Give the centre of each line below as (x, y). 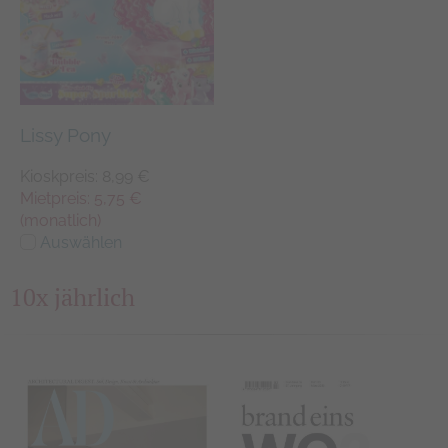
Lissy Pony (65, 135)
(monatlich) (60, 221)
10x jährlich (72, 297)
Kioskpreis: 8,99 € (85, 177)
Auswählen (79, 243)
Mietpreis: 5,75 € (81, 199)
